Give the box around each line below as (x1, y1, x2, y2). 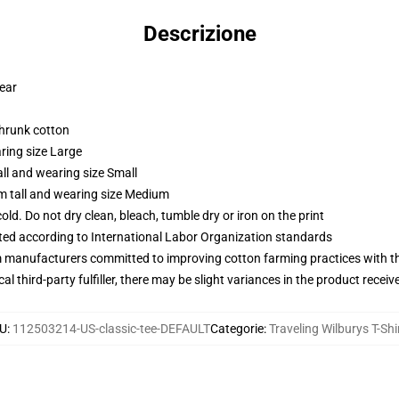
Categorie (210, 322, 264, 336)
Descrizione (142, 21, 256, 46)
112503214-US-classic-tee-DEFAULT (12, 322, 210, 336)
